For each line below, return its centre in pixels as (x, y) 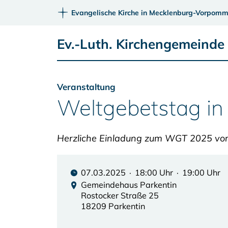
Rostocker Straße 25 (120, 195)
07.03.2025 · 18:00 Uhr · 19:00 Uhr (151, 173)
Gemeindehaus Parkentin (129, 185)
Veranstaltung (86, 87)
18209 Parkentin (113, 206)
